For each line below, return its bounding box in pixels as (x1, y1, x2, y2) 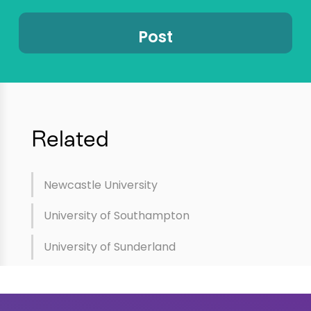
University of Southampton (44, 208, 190, 224)
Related (31, 126, 109, 152)
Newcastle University (44, 176, 158, 193)
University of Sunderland (44, 239, 176, 255)
